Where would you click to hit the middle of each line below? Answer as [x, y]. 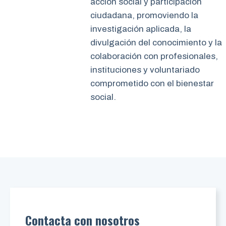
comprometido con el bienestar [152, 84]
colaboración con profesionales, [154, 56]
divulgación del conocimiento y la [156, 43]
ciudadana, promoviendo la [145, 16]
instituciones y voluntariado [145, 70]
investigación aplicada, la [141, 29]
